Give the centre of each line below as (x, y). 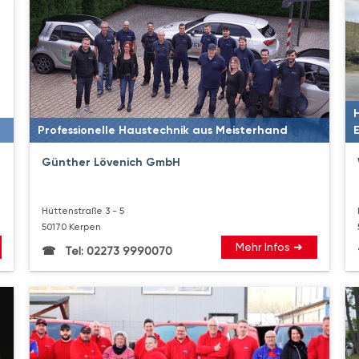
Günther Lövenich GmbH (111, 162)
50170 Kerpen (72, 226)
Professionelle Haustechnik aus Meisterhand (163, 130)
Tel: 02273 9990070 (117, 250)
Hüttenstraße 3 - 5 (83, 210)
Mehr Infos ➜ (269, 246)
